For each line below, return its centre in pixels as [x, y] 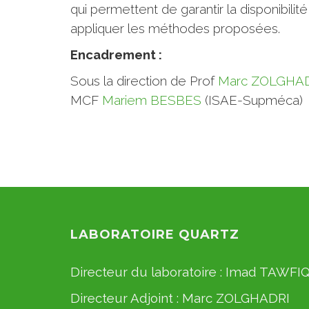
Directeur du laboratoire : [148, 272]
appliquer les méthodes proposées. [175, 28]
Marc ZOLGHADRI [236, 298]
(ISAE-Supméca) [252, 100]
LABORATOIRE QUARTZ [155, 235]
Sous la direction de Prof [144, 81]
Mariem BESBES [152, 100]
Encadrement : [118, 54]
